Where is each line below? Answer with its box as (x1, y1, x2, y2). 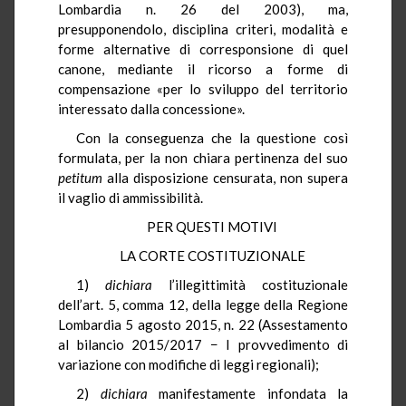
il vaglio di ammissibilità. (58, 188, 203, 206)
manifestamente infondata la (159, 384, 348, 401)
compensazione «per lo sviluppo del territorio (58, 80, 348, 97)
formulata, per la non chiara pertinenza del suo (58, 149, 348, 166)
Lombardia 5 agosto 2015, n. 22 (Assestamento (58, 315, 348, 333)
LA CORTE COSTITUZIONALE (119, 246, 305, 264)
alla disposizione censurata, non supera (102, 169, 348, 186)
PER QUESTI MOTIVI (147, 217, 277, 235)
